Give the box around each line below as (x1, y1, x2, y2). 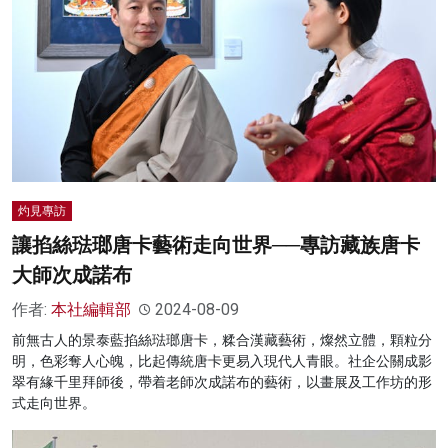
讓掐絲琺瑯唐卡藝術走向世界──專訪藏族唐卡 (12, 233, 420, 258)
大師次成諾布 (12, 263, 132, 288)
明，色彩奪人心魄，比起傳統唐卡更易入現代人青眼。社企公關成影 (12, 353, 432, 370)
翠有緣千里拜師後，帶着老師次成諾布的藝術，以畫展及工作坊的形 (12, 374, 432, 391)
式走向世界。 (12, 395, 96, 412)
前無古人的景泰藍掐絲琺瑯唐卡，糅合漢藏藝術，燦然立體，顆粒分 (12, 332, 432, 349)
